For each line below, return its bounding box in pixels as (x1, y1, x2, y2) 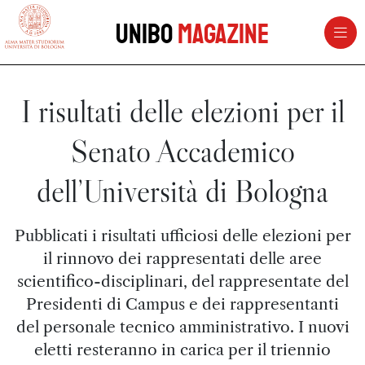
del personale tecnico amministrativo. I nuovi (15, 317, 350, 336)
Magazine (177, 17, 269, 51)
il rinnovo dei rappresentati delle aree (43, 248, 322, 268)
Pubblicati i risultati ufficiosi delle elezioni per (14, 226, 351, 245)
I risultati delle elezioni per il (20, 92, 345, 130)
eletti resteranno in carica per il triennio (34, 340, 331, 359)
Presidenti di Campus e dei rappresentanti (26, 294, 339, 314)
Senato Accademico (70, 132, 295, 170)
